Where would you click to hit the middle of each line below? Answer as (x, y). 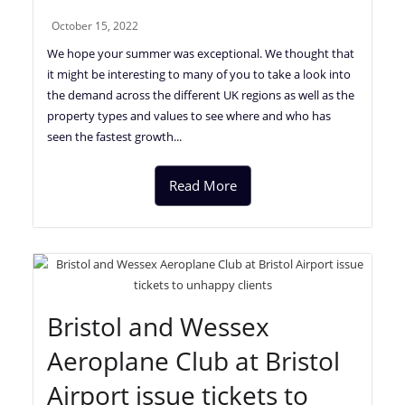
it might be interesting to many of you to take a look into (199, 74)
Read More (202, 185)
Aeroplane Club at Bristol (194, 360)
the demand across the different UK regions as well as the (201, 94)
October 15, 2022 (95, 25)
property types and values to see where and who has (189, 115)
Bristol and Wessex (159, 326)
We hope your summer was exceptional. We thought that (201, 53)
